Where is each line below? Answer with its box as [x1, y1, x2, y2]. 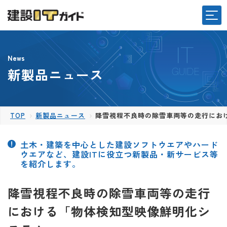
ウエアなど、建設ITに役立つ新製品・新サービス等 [20, 148, 218, 160]
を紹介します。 [20, 158, 81, 170]
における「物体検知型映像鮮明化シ [8, 202, 210, 220]
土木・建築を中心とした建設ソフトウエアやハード [20, 138, 218, 150]
